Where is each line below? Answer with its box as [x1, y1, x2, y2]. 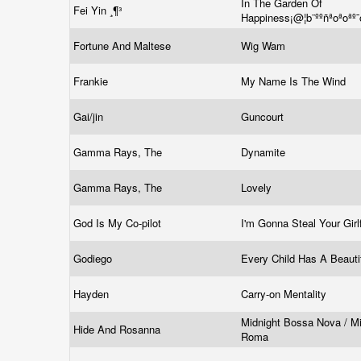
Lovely [241, 180, 275, 195]
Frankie [73, 73, 111, 89]
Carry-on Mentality [241, 286, 330, 301]
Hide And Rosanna [73, 322, 164, 337]
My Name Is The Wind [241, 73, 349, 89]
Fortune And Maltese [73, 38, 174, 53]
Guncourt [241, 109, 287, 124]
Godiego [73, 251, 115, 266]
